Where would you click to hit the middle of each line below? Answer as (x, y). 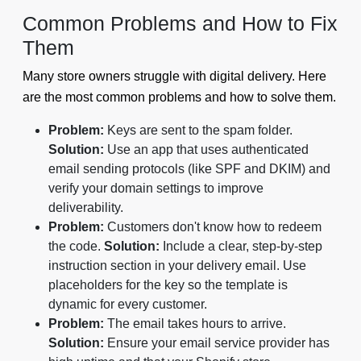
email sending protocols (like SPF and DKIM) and (189, 168)
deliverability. (86, 207)
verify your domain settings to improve (156, 188)
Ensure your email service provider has (217, 342)
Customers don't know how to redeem (213, 226)
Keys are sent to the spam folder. (198, 130)
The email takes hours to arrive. (195, 323)
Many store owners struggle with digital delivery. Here (174, 76)
